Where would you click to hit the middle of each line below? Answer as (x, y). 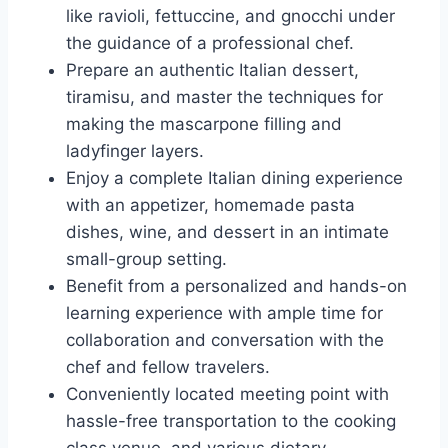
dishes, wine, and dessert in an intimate (227, 232)
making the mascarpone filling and (204, 124)
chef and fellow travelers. (168, 367)
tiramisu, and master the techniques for (224, 97)
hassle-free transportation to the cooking (231, 421)
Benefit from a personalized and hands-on (236, 286)
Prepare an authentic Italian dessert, (212, 70)
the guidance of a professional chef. (210, 43)
